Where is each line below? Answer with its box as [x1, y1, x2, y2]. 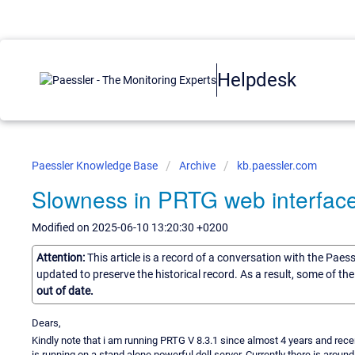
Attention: [36, 250, 87, 264]
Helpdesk [217, 68, 296, 91]
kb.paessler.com [237, 159, 317, 172]
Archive [179, 159, 216, 172]
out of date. [36, 284, 94, 297]
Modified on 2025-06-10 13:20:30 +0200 [32, 221, 228, 234]
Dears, [32, 316, 61, 329]
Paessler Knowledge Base [32, 159, 160, 172]
